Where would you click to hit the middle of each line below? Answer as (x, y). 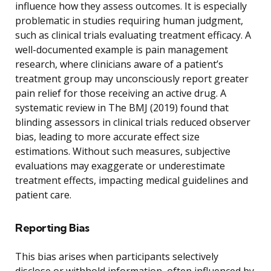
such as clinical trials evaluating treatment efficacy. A (133, 35)
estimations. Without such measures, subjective (123, 151)
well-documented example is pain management (122, 49)
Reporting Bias (52, 227)
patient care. (43, 194)
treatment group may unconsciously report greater (132, 78)
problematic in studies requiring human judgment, (129, 20)
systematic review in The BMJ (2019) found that (122, 107)
